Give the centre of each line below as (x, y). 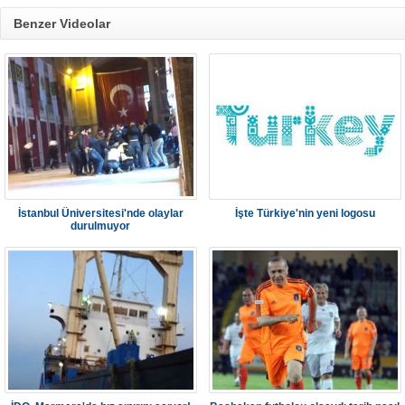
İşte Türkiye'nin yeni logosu (305, 213)
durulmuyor (101, 226)
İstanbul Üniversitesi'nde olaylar (101, 213)
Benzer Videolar (62, 24)
